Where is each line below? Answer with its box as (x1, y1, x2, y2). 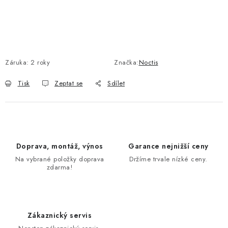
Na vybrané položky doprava (15, 154, 104, 164)
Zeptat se (54, 78, 83, 88)
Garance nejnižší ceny (128, 141, 209, 151)
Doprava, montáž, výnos (16, 141, 103, 151)
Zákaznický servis (27, 210, 92, 220)
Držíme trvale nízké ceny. (129, 154, 208, 164)
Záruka (5, 58, 27, 67)
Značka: (114, 58, 139, 67)
